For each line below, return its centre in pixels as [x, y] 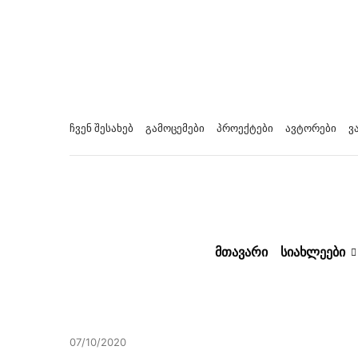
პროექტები [245, 128]
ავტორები [311, 128]
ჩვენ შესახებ [101, 128]
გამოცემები [175, 128]
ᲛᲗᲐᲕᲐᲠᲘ [241, 252]
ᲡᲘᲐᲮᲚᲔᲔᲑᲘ [312, 252]
